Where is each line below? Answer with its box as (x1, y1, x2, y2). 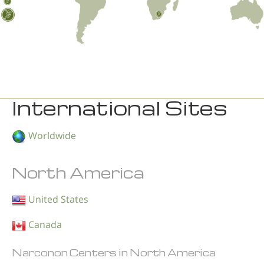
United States (26, 192, 88, 206)
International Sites (12, 94, 227, 120)
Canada (26, 217, 62, 231)
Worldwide (26, 128, 76, 142)
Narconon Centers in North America (12, 246, 216, 259)
